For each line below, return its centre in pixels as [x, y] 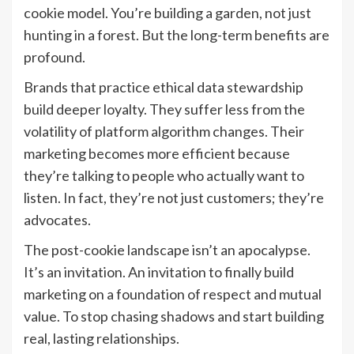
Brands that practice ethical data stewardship [164, 87]
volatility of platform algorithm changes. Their [164, 132]
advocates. [57, 220]
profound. [55, 57]
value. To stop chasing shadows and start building [174, 316]
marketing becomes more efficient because [157, 154]
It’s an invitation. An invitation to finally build [159, 272]
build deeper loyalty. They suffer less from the [164, 109]
